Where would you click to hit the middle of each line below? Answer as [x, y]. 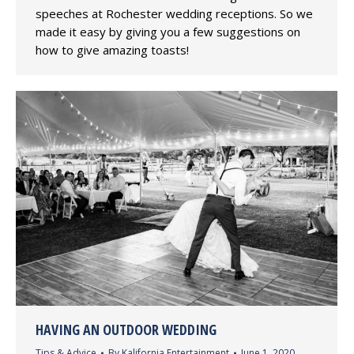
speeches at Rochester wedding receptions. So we [174, 13]
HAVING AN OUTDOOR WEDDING [126, 329]
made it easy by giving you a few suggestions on [168, 31]
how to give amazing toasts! [112, 49]
